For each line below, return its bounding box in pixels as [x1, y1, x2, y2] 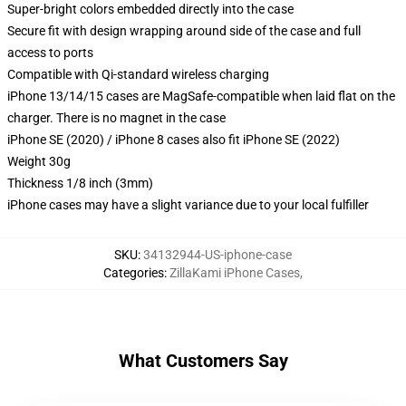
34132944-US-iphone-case [143, 247, 292, 262]
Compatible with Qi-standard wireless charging [7, 67, 269, 82]
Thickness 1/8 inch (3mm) [7, 176, 153, 190]
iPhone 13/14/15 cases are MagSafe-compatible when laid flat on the [7, 89, 395, 103]
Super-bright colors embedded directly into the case [7, 2, 294, 16]
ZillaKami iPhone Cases [169, 266, 300, 280]
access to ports [7, 45, 93, 60]
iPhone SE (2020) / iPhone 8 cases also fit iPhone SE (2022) [7, 132, 340, 147]
